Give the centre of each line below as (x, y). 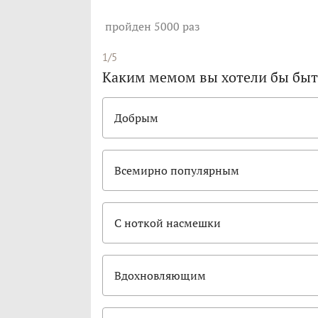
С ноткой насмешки (168, 223)
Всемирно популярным (177, 171)
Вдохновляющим (160, 276)
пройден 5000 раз (153, 27)
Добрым (136, 118)
